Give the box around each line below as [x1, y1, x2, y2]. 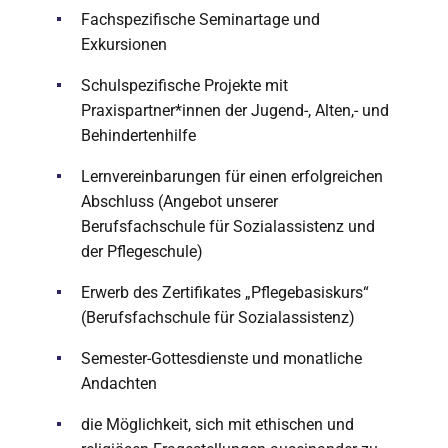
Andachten [81, 374, 157, 393]
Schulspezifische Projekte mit [81, 76, 288, 95]
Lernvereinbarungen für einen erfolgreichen [81, 167, 383, 186]
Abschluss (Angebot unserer [81, 192, 278, 211]
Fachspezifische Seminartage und [81, 10, 320, 29]
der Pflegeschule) [81, 242, 203, 261]
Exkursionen [81, 35, 167, 54]
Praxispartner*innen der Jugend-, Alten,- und [81, 101, 389, 120]
